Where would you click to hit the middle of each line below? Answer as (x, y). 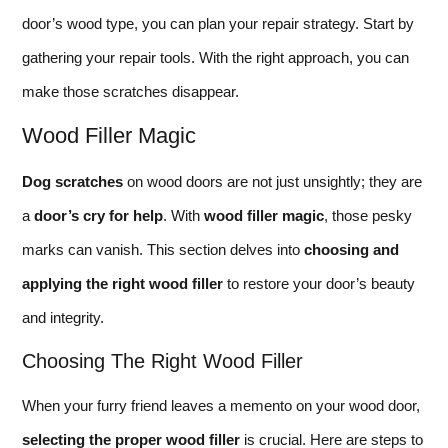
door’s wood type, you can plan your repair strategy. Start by (218, 23)
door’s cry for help (98, 216)
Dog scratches (72, 182)
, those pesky (368, 216)
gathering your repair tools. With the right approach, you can (215, 57)
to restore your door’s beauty (319, 284)
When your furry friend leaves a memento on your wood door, (221, 406)
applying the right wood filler (122, 284)
